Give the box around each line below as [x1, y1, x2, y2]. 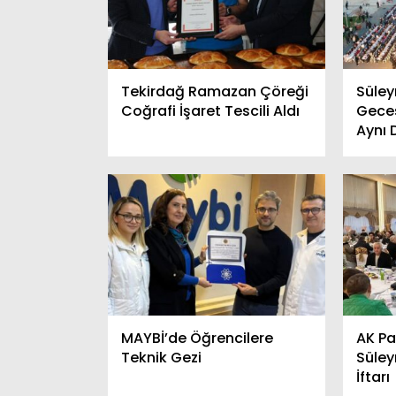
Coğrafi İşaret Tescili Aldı [121, 101, 300, 122]
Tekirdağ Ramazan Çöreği [121, 81, 308, 103]
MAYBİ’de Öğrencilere [121, 328, 273, 349]
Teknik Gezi [121, 347, 202, 369]
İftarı [356, 367, 391, 388]
